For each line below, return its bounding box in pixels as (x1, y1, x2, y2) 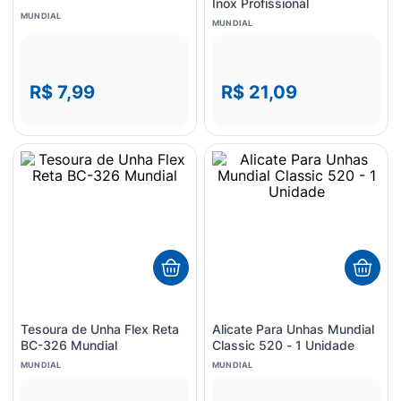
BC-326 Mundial (21, 337, 117, 353)
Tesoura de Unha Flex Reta (21, 321, 179, 337)
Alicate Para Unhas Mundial (212, 321, 374, 337)
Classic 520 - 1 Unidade (212, 337, 354, 353)
